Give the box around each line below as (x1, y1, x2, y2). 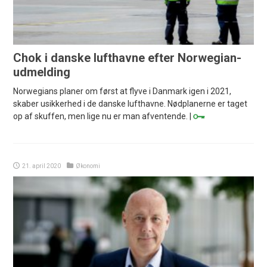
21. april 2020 (22, 163, 61, 170)
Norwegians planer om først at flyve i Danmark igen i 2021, (13, 86, 232, 97)
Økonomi (76, 163, 101, 170)
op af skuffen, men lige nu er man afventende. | (13, 111, 194, 122)
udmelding (13, 65, 71, 80)
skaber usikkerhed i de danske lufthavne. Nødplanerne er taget (13, 99, 248, 109)
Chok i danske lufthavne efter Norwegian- (13, 51, 242, 66)
